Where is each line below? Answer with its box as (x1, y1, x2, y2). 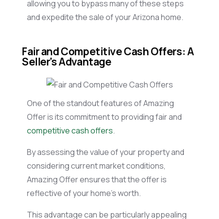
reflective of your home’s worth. (27, 188, 144, 199)
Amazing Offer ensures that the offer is (27, 174, 167, 185)
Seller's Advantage (22, 55, 113, 69)
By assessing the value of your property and (27, 147, 184, 158)
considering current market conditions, (27, 160, 166, 172)
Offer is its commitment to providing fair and (27, 111, 182, 123)
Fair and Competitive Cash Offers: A (22, 44, 194, 59)
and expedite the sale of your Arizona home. (27, 12, 185, 23)
